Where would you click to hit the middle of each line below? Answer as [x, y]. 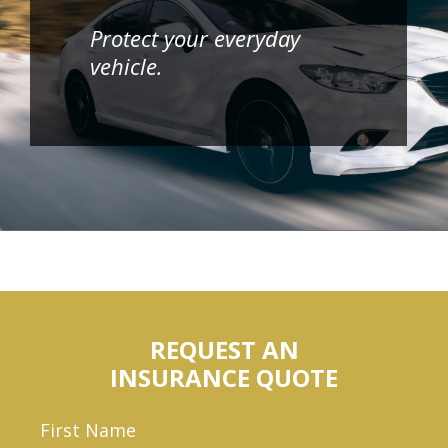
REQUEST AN [224, 350]
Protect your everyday [195, 38]
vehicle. [126, 66]
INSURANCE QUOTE [224, 378]
